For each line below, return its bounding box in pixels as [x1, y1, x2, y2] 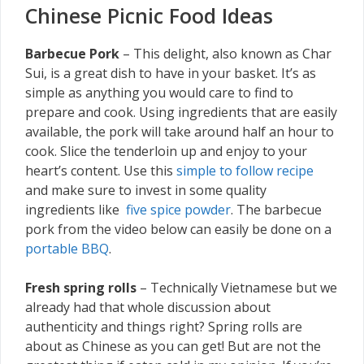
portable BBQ [25, 240, 109, 258]
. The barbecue [231, 201, 322, 219]
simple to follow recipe [176, 162, 314, 180]
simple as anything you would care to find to [25, 84, 293, 102]
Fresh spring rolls [25, 279, 136, 297]
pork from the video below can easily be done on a [25, 220, 331, 239]
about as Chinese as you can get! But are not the [25, 337, 321, 356]
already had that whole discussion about [25, 298, 271, 317]
